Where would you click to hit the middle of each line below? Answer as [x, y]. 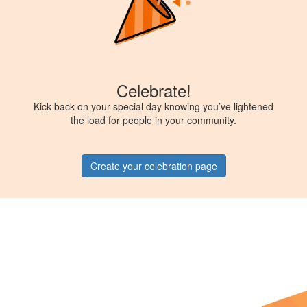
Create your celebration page [153, 166]
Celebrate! [153, 90]
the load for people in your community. [153, 120]
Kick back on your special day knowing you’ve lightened [153, 107]
